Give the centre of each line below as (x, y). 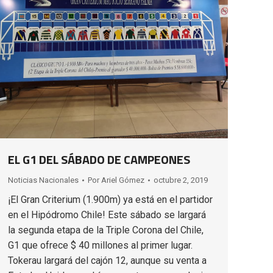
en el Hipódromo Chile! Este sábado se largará (107, 214)
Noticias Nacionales (43, 180)
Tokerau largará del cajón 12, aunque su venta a (107, 260)
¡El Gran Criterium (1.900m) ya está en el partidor (110, 199)
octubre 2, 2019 (181, 180)
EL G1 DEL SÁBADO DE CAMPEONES (99, 159)
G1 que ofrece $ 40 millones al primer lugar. (100, 245)
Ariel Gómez (123, 180)
